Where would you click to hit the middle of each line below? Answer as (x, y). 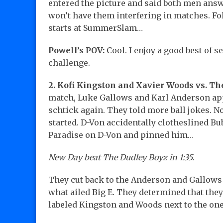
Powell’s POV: (76, 51)
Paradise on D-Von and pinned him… (121, 135)
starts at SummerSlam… (96, 28)
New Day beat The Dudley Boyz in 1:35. (121, 158)
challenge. (69, 63)
